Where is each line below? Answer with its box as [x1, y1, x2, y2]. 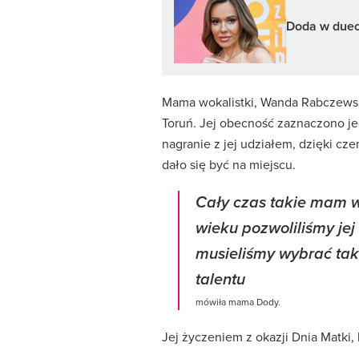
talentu [196, 270, 245, 291]
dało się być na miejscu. [162, 155, 296, 174]
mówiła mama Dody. [196, 295, 280, 309]
